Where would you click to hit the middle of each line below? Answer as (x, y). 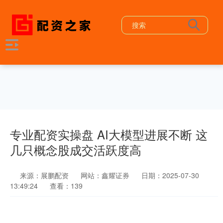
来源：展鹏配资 (45, 175)
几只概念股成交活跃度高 (76, 150)
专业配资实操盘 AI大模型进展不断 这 (109, 134)
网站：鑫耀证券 (105, 175)
